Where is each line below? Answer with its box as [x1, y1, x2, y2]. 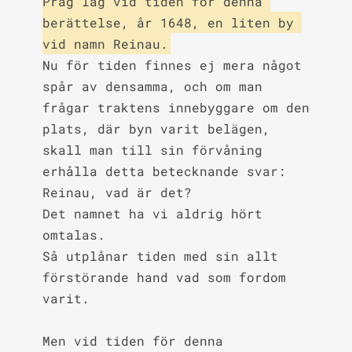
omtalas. [42, 226, 105, 243]
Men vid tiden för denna [42, 332, 223, 349]
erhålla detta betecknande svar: [42, 163, 286, 179]
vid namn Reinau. [42, 35, 168, 52]
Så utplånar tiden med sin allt [42, 247, 278, 264]
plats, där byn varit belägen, [42, 120, 270, 137]
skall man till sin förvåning [42, 141, 262, 158]
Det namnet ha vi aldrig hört [42, 205, 262, 222]
